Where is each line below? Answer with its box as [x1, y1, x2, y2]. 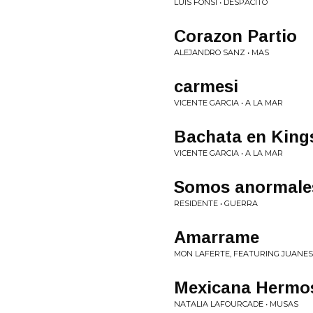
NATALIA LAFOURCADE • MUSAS [174, 299, 298, 309]
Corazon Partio [174, 27, 297, 45]
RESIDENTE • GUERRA [174, 198, 258, 208]
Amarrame [174, 228, 259, 247]
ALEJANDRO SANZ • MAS [174, 48, 269, 57]
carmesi [174, 77, 238, 96]
